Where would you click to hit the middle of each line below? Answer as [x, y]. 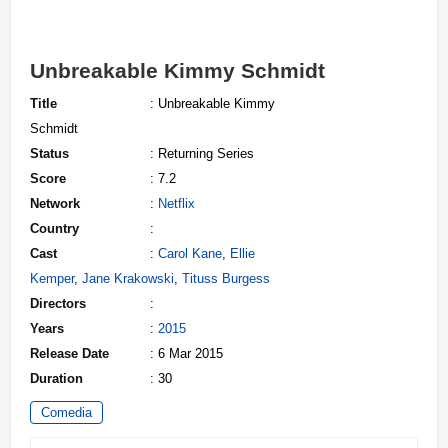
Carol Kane [190, 253]
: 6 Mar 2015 [186, 353]
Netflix [176, 203]
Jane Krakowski [128, 278]
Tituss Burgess [226, 278]
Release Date [69, 353]
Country [54, 228]
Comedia [66, 412]
